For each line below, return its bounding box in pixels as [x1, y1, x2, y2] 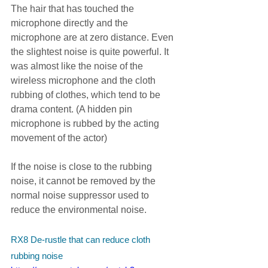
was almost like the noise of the [11, 61, 145, 72]
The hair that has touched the [11, 4, 136, 14]
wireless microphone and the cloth [11, 75, 158, 86]
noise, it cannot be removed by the [11, 176, 158, 187]
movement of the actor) [11, 133, 107, 144]
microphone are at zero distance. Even [11, 32, 176, 43]
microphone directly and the [11, 18, 130, 29]
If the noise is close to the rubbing [11, 162, 154, 172]
